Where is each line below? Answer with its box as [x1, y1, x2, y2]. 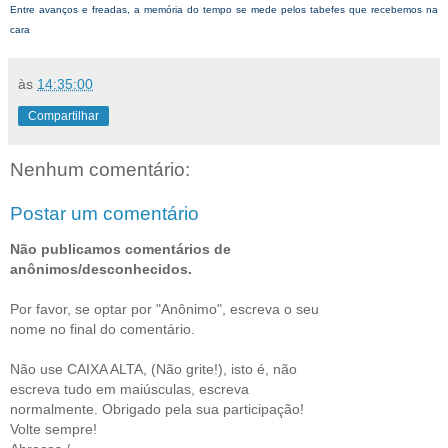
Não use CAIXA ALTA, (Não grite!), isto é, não [10, 360, 297, 377]
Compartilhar [28, 108, 99, 123]
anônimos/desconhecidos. [10, 260, 192, 277]
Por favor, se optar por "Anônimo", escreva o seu [10, 300, 319, 317]
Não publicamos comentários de [10, 240, 231, 257]
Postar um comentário [10, 202, 199, 224]
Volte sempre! [10, 420, 97, 437]
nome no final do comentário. [10, 320, 195, 337]
